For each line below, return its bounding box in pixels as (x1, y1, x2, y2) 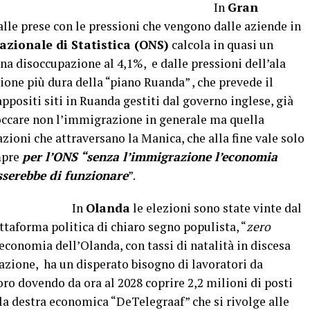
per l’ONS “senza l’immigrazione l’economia (22, 149, 277, 165)
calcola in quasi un (169, 37, 273, 53)
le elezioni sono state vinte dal (130, 200, 302, 216)
